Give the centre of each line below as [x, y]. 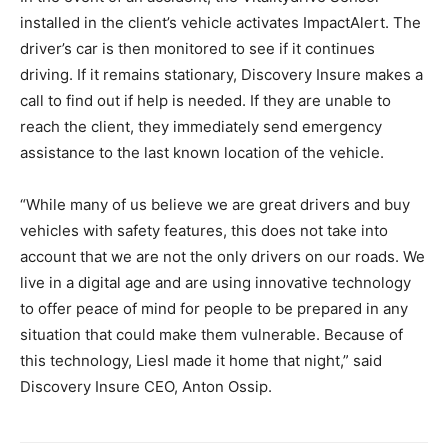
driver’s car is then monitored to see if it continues [197, 48]
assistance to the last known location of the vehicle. [202, 152]
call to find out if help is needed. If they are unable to [205, 100]
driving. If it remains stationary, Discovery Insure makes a [221, 74]
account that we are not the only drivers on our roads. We [222, 256]
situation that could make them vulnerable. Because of [211, 334]
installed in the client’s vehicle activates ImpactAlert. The [220, 22]
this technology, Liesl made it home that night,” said [201, 360]
